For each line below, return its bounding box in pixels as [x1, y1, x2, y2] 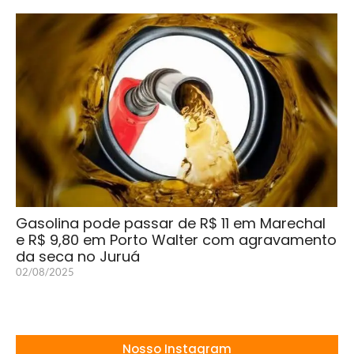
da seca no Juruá [16, 246, 140, 266]
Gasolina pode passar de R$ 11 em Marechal [16, 213, 326, 233]
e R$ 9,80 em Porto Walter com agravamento [16, 229, 337, 250]
